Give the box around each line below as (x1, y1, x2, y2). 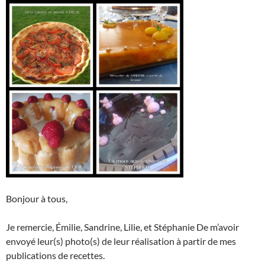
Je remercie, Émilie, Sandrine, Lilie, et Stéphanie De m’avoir (6, 221, 239, 233)
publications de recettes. (6, 250, 105, 261)
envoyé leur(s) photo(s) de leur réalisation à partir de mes (6, 235, 236, 247)
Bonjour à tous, (6, 193, 67, 205)
